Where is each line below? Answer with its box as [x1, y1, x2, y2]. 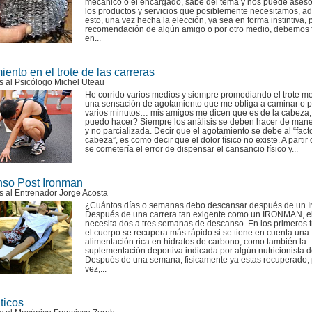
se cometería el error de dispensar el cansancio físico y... [85, 144, 298, 154]
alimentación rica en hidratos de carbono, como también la [85, 237, 306, 247]
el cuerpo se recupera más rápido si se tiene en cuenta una [85, 228, 309, 237]
